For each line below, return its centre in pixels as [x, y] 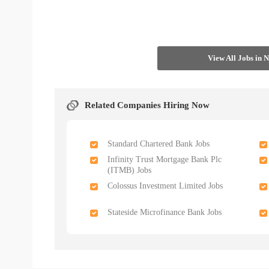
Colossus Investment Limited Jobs [165, 186]
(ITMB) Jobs [130, 170]
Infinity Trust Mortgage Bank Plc [165, 159]
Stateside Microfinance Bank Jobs [165, 212]
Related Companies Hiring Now [147, 105]
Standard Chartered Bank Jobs [159, 144]
